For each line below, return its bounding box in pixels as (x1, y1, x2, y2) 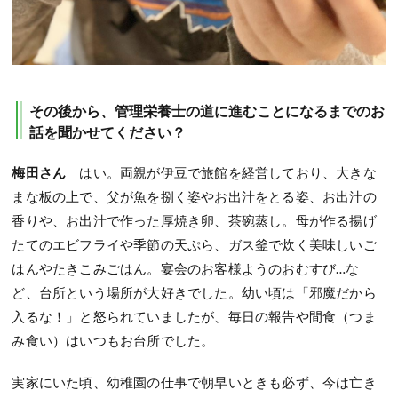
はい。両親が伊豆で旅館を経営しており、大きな (79, 163, 377, 180)
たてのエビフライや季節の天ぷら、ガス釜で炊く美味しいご (12, 235, 377, 252)
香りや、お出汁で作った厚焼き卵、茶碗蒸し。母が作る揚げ (12, 211, 377, 228)
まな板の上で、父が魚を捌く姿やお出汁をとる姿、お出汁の (12, 187, 377, 204)
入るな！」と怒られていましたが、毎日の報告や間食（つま (12, 307, 377, 324)
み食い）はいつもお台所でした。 (12, 331, 215, 348)
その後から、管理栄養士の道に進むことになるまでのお (29, 101, 386, 119)
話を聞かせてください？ (29, 123, 187, 140)
